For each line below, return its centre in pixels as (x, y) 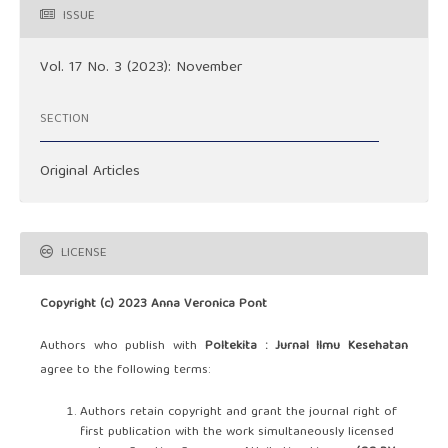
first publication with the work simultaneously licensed (236, 433)
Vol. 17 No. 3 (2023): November (140, 68)
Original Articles (89, 172)
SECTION (64, 119)
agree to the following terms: (124, 371)
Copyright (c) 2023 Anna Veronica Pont (153, 305)
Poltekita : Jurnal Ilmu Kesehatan (307, 347)
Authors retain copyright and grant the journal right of (238, 413)
